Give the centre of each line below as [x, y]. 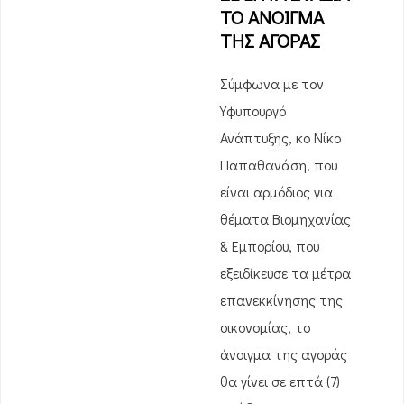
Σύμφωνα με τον [272, 83]
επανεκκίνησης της [281, 300]
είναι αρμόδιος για [276, 192]
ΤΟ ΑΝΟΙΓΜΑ [272, 17]
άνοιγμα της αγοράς [284, 354]
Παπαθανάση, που [279, 165]
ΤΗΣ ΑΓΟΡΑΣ [270, 41]
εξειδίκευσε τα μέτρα [285, 273]
